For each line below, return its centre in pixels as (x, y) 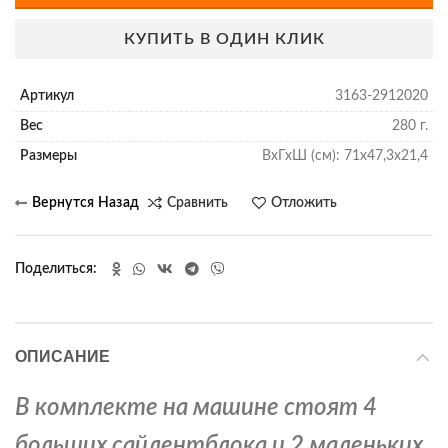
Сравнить (198, 203)
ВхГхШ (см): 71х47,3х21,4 (345, 156)
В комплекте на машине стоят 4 (196, 408)
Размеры (48, 156)
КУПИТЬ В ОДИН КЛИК (224, 39)
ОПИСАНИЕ (62, 356)
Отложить (304, 203)
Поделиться (54, 269)
